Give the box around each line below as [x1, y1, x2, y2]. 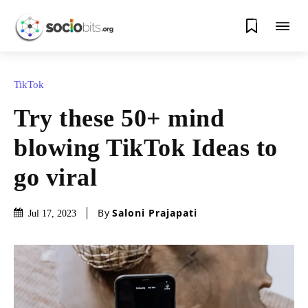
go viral [14, 163, 97, 191]
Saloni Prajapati [112, 206, 197, 220]
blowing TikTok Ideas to [14, 133, 278, 162]
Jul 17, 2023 [28, 208, 76, 219]
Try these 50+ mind [14, 104, 224, 132]
